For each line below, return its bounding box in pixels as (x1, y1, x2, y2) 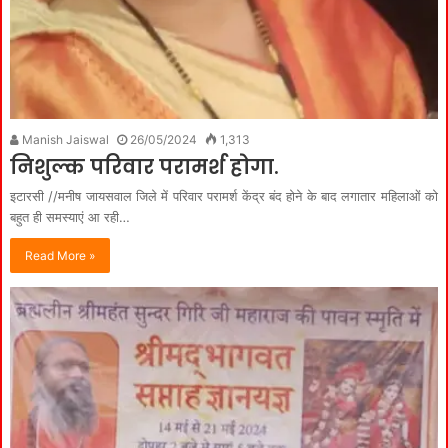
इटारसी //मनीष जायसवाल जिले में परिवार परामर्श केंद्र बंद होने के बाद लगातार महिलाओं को (10, 188, 438, 205)
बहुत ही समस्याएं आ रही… (10, 209, 130, 226)
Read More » (25, 248, 95, 264)
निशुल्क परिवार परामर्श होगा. (10, 153, 279, 182)
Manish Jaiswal (19, 132, 109, 148)
